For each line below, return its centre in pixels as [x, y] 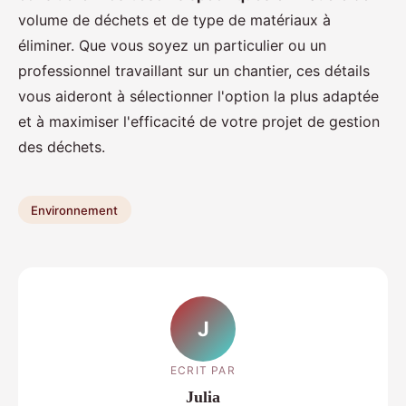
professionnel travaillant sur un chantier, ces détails [194, 70]
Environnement [75, 210]
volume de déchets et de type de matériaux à [174, 19]
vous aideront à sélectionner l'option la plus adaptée [198, 96]
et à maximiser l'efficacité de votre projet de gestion [199, 121]
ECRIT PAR [203, 371]
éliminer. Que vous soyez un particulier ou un [172, 45]
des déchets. [62, 146]
